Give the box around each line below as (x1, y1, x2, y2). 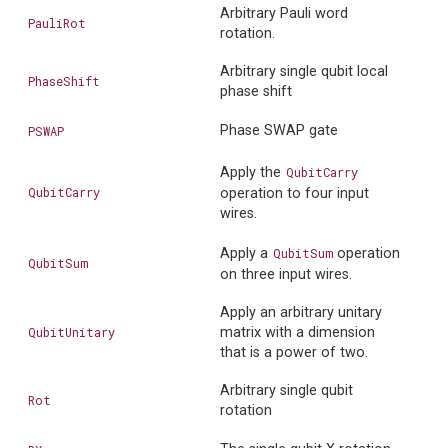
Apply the (220, 164, 285, 182)
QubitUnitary (27, 324, 115, 341)
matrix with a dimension (220, 324, 375, 342)
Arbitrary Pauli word (220, 5, 348, 23)
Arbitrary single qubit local (220, 63, 388, 81)
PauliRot (27, 15, 86, 32)
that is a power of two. (220, 344, 368, 362)
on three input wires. (220, 266, 352, 284)
